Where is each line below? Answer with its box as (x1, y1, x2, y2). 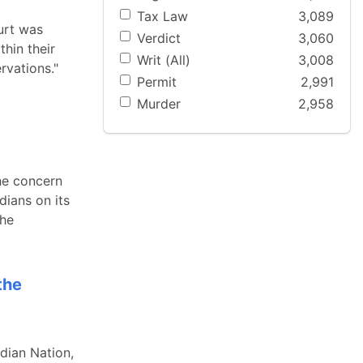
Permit (137, 74, 177, 91)
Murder (137, 96, 181, 113)
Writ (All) (137, 52, 190, 68)
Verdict (137, 29, 181, 46)
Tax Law (137, 7, 188, 24)
